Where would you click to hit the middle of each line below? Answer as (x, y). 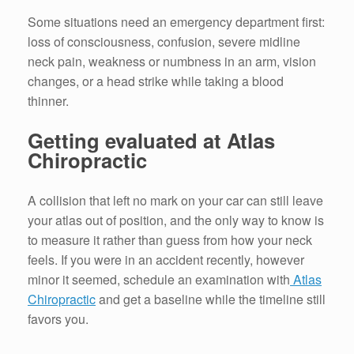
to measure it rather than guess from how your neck (170, 240)
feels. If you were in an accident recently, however (166, 260)
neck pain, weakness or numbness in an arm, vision (172, 61)
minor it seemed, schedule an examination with (159, 280)
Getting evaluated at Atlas (151, 141)
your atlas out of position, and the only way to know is (176, 220)
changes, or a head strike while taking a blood (156, 81)
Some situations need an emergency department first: (176, 21)
